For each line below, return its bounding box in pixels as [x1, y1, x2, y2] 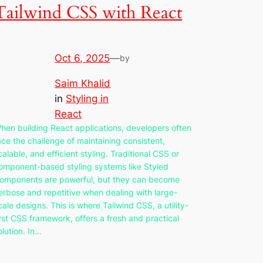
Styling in [66, 92, 109, 104]
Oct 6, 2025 [55, 52, 110, 65]
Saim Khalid [55, 77, 111, 89]
